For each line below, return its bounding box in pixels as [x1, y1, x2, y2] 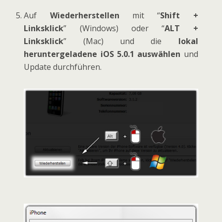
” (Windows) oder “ [63, 23, 165, 34]
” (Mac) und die [63, 36, 178, 47]
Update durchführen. [24, 61, 102, 73]
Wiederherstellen [50, 10, 119, 21]
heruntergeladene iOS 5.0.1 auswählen [24, 49, 184, 60]
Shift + [160, 10, 198, 21]
